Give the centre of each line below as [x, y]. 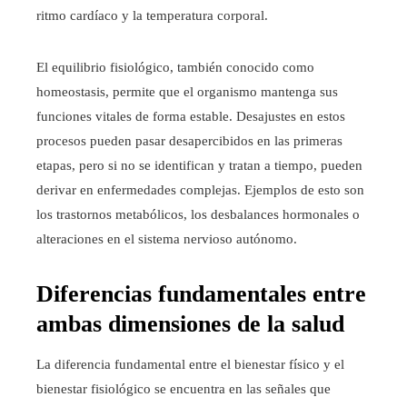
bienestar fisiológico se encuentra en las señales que [184, 389]
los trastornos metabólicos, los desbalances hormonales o [198, 215]
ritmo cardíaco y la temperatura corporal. [152, 16]
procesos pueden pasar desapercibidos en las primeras [189, 141]
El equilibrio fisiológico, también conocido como [175, 68]
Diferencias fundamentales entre [201, 294]
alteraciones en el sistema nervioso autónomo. [167, 239]
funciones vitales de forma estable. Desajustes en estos [191, 117]
